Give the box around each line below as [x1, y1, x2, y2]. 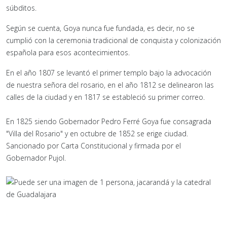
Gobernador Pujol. [6, 153, 66, 163]
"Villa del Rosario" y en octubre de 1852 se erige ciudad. [6, 128, 188, 138]
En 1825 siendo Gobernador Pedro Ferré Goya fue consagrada [6, 116, 211, 126]
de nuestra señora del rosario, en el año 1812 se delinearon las [6, 80, 214, 90]
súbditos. [6, 3, 36, 13]
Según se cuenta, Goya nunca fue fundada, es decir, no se [6, 23, 195, 33]
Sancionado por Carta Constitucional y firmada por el [6, 140, 181, 150]
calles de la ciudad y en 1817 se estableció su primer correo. [6, 92, 205, 102]
